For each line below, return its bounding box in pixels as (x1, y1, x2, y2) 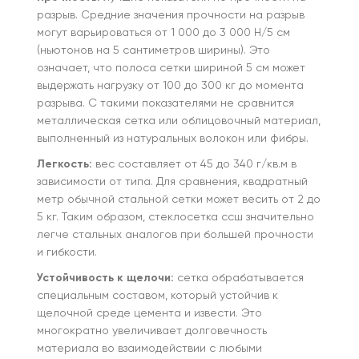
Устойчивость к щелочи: (37, 272, 174, 284)
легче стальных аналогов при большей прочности (37, 229, 313, 240)
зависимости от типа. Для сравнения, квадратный (37, 176, 308, 188)
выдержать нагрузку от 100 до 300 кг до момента (37, 80, 304, 91)
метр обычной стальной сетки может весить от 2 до (37, 194, 321, 205)
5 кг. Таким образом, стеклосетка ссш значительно (37, 212, 314, 223)
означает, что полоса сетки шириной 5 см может (37, 63, 305, 74)
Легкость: (37, 159, 92, 170)
